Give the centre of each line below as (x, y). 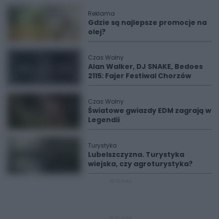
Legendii (104, 120)
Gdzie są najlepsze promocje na (147, 22)
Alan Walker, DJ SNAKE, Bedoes (145, 66)
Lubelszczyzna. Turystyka (136, 154)
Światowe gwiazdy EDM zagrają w (150, 110)
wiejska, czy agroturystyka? (140, 164)
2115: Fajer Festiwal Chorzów (140, 76)
